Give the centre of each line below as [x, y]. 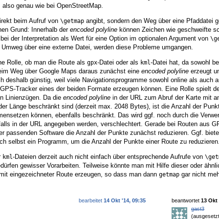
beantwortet [186, 201]
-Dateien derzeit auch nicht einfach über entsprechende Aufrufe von [109, 157]
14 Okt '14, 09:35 [125, 201]
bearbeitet [91, 201]
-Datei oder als [119, 63]
